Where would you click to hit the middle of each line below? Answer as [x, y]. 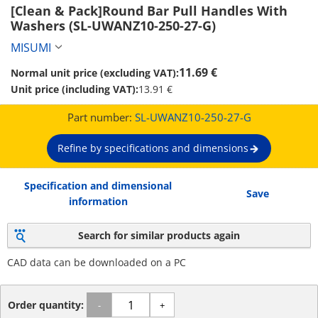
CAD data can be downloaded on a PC [97, 262]
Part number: [101, 117]
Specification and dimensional [98, 186]
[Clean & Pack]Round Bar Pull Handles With [149, 11]
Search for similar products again [159, 235]
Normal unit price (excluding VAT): [95, 73]
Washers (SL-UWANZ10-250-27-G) [113, 26]
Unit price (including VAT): [75, 89]
